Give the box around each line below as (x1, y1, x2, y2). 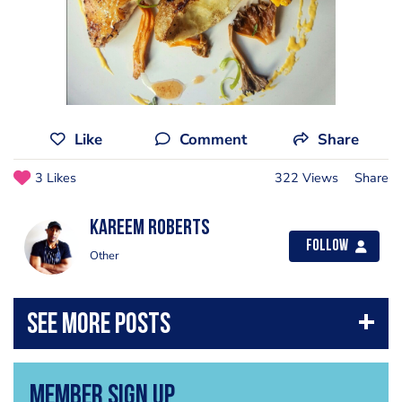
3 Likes (35, 169, 76, 187)
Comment (179, 129, 247, 150)
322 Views (275, 169, 338, 187)
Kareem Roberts (90, 218, 210, 240)
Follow (306, 239, 348, 254)
